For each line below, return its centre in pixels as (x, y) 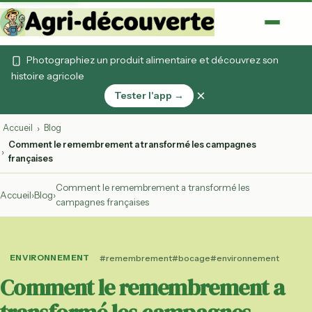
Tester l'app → (149, 95)
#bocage (191, 258)
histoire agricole (48, 76)
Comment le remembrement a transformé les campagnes (132, 145)
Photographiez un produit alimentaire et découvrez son (151, 60)
